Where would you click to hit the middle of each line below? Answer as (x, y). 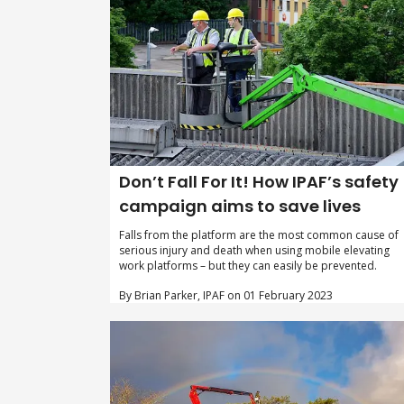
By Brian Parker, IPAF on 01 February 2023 (226, 296)
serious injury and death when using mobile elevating (254, 251)
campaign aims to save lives (240, 207)
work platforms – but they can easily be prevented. (248, 266)
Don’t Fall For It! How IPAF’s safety (259, 182)
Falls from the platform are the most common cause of (259, 235)
